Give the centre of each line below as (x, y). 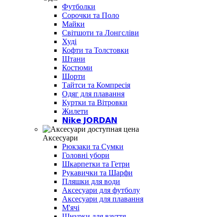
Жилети (75, 111)
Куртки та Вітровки (95, 102)
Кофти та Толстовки (95, 50)
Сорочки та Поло (91, 15)
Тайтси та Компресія (96, 85)
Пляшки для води (91, 181)
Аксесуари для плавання (103, 199)
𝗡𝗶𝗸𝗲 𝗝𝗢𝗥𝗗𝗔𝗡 (90, 120)
